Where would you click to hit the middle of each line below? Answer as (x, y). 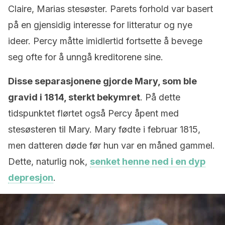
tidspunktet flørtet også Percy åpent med (93, 113)
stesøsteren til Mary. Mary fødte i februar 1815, (104, 129)
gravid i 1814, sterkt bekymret (74, 97)
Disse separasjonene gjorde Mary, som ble (102, 81)
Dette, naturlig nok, (49, 161)
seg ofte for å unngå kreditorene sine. (86, 57)
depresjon (31, 178)
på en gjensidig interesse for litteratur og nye (100, 25)
